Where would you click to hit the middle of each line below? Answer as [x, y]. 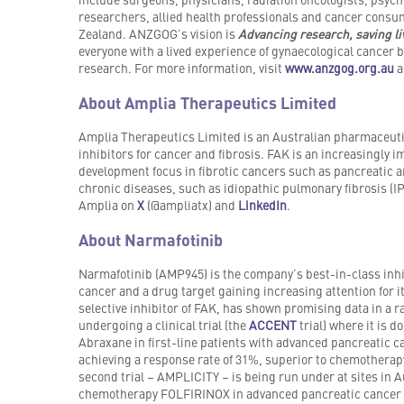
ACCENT [272, 325]
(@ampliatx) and [191, 205]
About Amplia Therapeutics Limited [207, 102]
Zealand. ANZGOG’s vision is [158, 34]
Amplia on [107, 205]
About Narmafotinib [150, 239]
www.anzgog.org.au [339, 68]
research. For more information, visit [181, 68]
